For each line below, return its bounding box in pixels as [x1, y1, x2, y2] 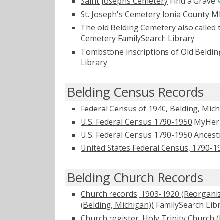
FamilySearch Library [116, 32, 194, 44]
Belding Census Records [67, 83, 204, 101]
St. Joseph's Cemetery [81, 9, 160, 20]
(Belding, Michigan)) [81, 199, 154, 211]
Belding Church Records [67, 169, 203, 187]
